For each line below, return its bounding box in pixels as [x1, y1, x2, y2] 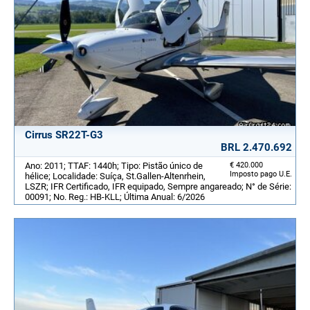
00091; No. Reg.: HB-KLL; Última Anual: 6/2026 [25, 191, 205, 202]
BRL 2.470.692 [221, 140, 292, 154]
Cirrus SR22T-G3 [25, 128, 103, 141]
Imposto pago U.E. [230, 169, 292, 179]
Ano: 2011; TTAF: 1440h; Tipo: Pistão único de [25, 160, 203, 171]
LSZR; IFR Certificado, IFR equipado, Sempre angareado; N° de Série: [25, 181, 291, 192]
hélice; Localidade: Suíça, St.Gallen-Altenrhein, [25, 170, 206, 181]
